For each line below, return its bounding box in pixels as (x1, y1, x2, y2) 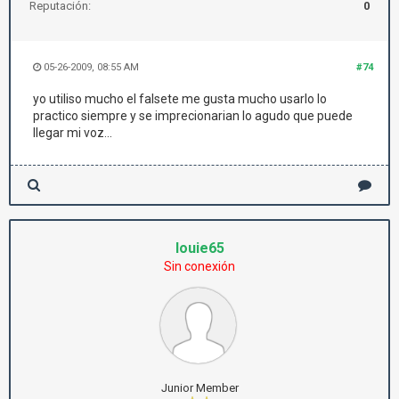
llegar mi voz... (33, 126, 112, 140)
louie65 (175, 240, 224, 256)
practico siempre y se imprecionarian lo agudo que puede (33, 109, 353, 123)
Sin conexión (164, 259, 235, 273)
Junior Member (160, 381, 239, 395)
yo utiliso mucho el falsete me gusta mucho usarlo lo (33, 92, 327, 106)
